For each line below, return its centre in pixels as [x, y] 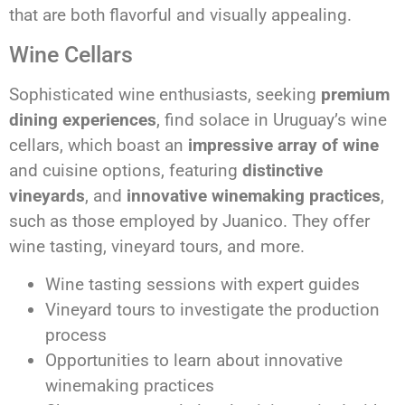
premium [355, 94]
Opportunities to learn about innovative [194, 361]
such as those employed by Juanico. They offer [189, 221]
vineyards [47, 195]
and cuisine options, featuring [126, 170]
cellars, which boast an [99, 145]
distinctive [283, 170]
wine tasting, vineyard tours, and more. [157, 246]
